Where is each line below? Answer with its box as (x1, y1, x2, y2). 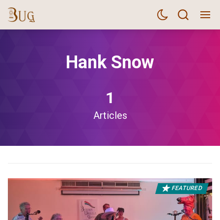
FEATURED (169, 185, 204, 192)
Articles (93, 110, 127, 121)
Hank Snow (66, 52, 154, 73)
